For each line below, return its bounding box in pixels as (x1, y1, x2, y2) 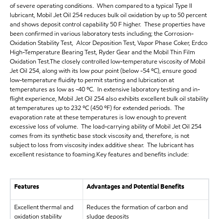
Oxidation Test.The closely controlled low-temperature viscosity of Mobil (10, 57, 205, 66)
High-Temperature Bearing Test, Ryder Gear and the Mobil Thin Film (10, 48, 195, 57)
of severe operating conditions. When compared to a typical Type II (10, 1, 192, 11)
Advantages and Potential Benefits (86, 182, 184, 192)
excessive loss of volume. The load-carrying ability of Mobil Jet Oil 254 (10, 122, 201, 131)
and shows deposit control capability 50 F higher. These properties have (10, 20, 205, 29)
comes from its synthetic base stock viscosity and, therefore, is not (10, 131, 189, 141)
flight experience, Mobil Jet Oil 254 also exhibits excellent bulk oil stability (10, 94, 208, 104)
